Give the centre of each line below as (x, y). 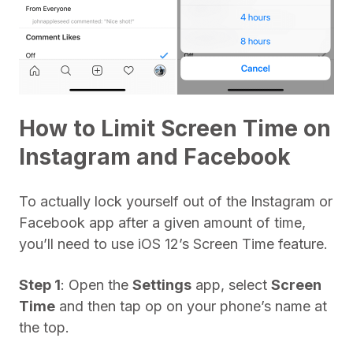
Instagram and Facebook (155, 157)
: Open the (97, 285)
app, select (231, 285)
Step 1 (40, 285)
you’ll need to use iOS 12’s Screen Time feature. (173, 244)
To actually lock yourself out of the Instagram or (176, 201)
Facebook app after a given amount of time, (162, 223)
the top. (44, 327)
